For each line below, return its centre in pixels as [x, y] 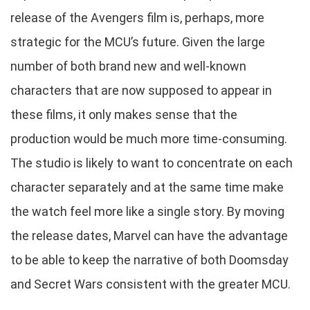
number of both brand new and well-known [128, 66]
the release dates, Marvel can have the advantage [149, 235]
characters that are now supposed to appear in [141, 90]
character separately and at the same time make [147, 187]
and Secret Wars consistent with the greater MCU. [151, 284]
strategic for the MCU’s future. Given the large [138, 42]
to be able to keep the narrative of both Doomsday [149, 259]
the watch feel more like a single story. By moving [147, 211]
